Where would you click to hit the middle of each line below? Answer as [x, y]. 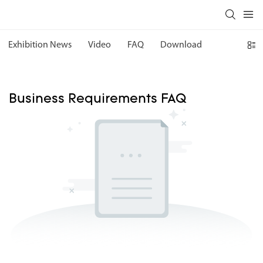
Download [181, 45]
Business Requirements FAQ [98, 99]
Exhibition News [40, 45]
